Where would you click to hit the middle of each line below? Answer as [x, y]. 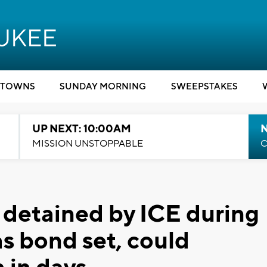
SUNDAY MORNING [103, 87]
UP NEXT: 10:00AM [81, 129]
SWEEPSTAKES [204, 87]
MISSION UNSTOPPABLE [87, 144]
